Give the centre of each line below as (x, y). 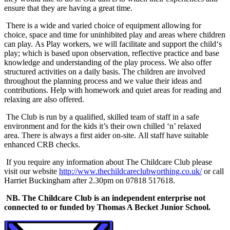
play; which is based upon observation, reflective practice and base (112, 53)
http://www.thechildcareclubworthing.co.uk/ (130, 171)
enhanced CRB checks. (42, 145)
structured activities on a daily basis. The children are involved (105, 72)
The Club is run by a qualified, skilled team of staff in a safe (102, 117)
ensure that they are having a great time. (68, 8)
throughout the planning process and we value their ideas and (103, 81)
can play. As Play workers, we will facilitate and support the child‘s (113, 44)
